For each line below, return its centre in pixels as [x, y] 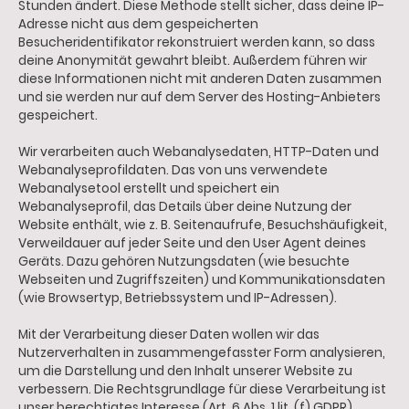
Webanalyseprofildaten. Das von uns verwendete [173, 170]
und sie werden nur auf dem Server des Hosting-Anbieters [199, 97]
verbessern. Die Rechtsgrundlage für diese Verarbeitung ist [202, 389]
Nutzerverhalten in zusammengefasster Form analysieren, [202, 352]
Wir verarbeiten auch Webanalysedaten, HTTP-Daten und [199, 152]
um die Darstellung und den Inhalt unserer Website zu [185, 371]
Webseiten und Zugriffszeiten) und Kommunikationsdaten [202, 279]
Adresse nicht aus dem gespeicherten [138, 24]
